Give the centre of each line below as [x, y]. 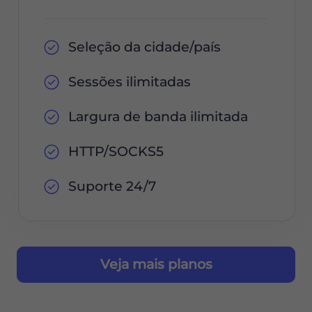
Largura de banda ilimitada [158, 116]
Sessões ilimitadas [129, 81]
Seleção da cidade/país [144, 47]
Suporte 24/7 [112, 187]
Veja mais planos [156, 265]
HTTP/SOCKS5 [116, 152]
